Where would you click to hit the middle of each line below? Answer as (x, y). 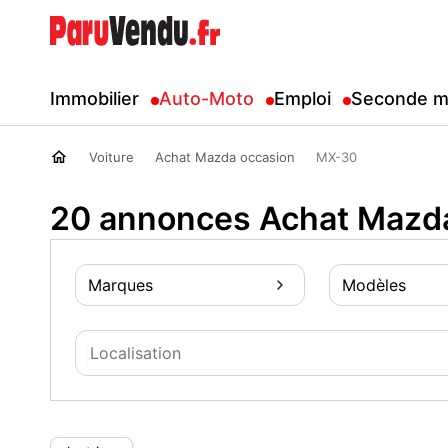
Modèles (373, 285)
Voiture (111, 157)
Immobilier (94, 98)
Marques (120, 285)
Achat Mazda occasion (225, 157)
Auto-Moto (206, 98)
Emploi (302, 98)
